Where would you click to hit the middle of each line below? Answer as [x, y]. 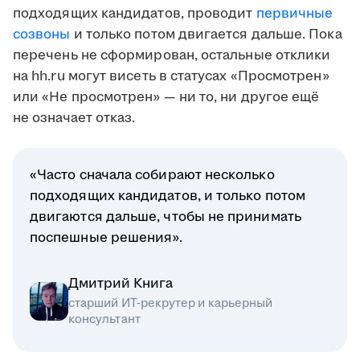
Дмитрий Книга [121, 284]
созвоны [42, 35]
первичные [295, 14]
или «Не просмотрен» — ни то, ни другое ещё [166, 98]
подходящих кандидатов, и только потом [168, 196]
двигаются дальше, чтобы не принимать [166, 217]
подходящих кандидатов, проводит [135, 14]
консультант [104, 320]
